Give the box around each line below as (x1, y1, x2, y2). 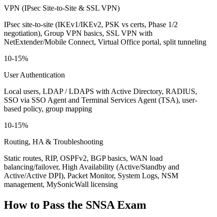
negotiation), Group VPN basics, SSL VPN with (4, 29, 153, 37)
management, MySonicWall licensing (4, 180, 118, 188)
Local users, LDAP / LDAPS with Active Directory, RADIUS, (4, 87, 197, 95)
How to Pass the (4, 198, 86, 211)
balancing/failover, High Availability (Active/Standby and (4, 162, 179, 171)
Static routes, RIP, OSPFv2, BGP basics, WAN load (4, 154, 163, 162)
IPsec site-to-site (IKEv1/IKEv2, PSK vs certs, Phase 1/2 (4, 20, 178, 29)
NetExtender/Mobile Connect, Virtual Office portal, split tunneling (4, 37, 206, 46)
